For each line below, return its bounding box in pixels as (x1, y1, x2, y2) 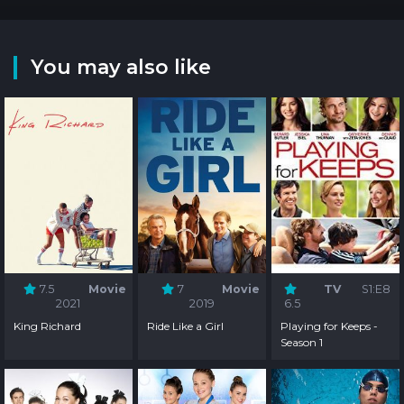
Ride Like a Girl (147, 318, 225, 333)
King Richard (14, 318, 82, 333)
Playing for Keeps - (280, 318, 379, 333)
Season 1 (280, 335, 324, 349)
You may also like (31, 54, 211, 79)
